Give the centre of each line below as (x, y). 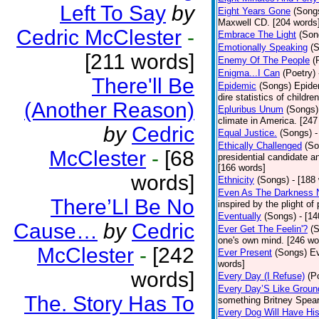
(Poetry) (299, 73)
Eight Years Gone (254, 11)
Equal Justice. (247, 133)
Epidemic (237, 86)
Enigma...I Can (249, 73)
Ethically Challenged (260, 146)
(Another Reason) (109, 110)
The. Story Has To (109, 304)
